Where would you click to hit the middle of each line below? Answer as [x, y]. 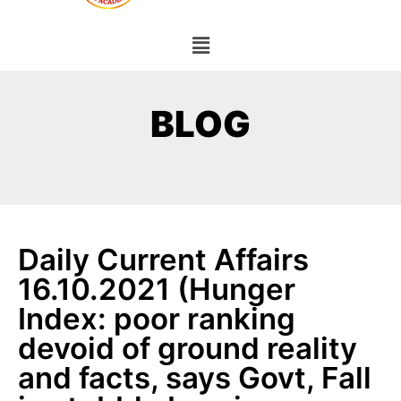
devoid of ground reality [188, 349]
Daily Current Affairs [163, 260]
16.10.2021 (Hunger [157, 290]
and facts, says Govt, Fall [195, 378]
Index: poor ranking [157, 319]
